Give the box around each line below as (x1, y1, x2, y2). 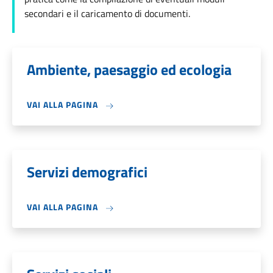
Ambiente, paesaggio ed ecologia (27, 58, 232, 80)
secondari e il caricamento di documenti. (24, 6, 190, 21)
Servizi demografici (27, 161, 147, 183)
